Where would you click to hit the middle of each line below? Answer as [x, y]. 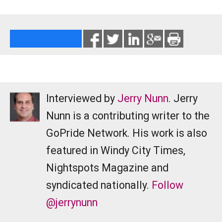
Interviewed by [82, 99]
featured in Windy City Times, [116, 151]
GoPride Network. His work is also [127, 133]
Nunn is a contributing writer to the [128, 116]
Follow [167, 185]
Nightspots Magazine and [107, 168]
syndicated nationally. [99, 185]
